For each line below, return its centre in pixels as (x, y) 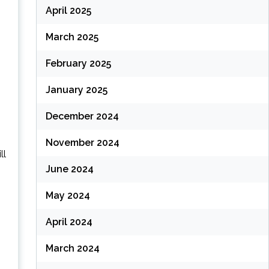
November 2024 (82, 143)
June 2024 (69, 169)
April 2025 (68, 11)
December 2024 (82, 116)
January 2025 (76, 90)
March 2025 (72, 37)
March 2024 (72, 249)
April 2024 (69, 222)
